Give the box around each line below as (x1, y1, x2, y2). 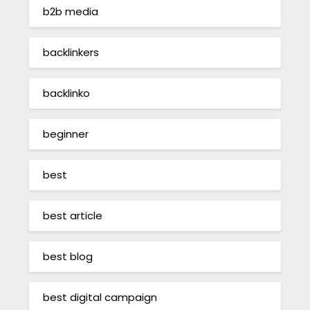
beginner (43, 127, 89, 142)
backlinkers (43, 45, 100, 60)
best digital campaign (43, 290, 158, 305)
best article (43, 208, 103, 224)
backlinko (43, 86, 91, 101)
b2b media (43, 4, 99, 19)
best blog (43, 249, 93, 264)
